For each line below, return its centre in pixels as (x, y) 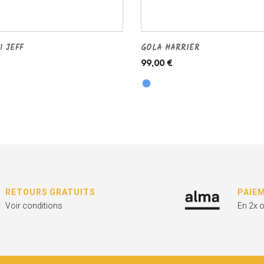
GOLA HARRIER (170, 48)
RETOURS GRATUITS (50, 192)
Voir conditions (34, 206)
